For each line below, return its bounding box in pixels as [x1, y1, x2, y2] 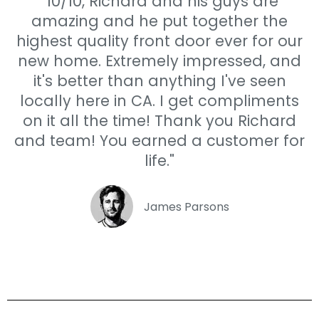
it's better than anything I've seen [33, 70, 286, 91]
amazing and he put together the [31, 10, 288, 31]
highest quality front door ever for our [16, 30, 303, 51]
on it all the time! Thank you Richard [23, 110, 296, 131]
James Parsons [143, 198, 229, 215]
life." [145, 150, 174, 171]
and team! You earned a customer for [14, 130, 305, 151]
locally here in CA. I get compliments [20, 90, 299, 111]
